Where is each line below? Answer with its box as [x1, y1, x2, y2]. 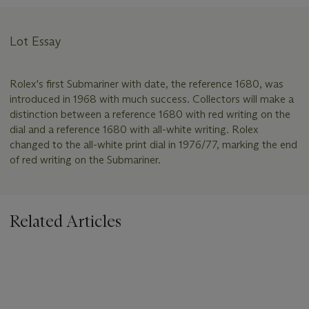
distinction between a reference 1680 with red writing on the [10, 107, 290, 121]
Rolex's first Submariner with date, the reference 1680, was [10, 77, 283, 90]
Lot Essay [10, 33, 61, 49]
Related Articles [10, 210, 121, 231]
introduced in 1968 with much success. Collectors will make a [10, 92, 294, 106]
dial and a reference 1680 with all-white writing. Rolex [10, 122, 259, 136]
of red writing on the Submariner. [10, 152, 161, 166]
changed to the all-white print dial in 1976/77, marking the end [10, 137, 297, 151]
